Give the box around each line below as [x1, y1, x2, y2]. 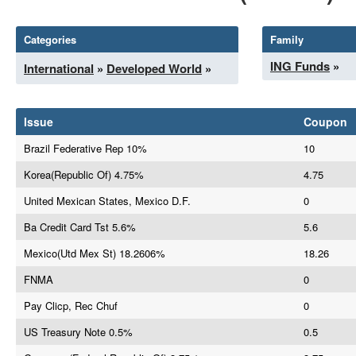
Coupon [304, 114, 347, 130]
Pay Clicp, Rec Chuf [24, 298, 118, 313]
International [24, 60, 94, 77]
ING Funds [270, 57, 330, 75]
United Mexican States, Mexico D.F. [24, 193, 191, 208]
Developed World [106, 60, 202, 77]
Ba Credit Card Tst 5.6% [24, 219, 136, 234]
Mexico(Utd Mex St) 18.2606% [24, 246, 165, 261]
